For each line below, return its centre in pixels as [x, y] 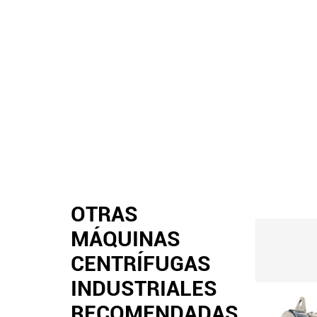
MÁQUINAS [126, 239]
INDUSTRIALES [144, 288]
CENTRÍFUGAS [141, 264]
